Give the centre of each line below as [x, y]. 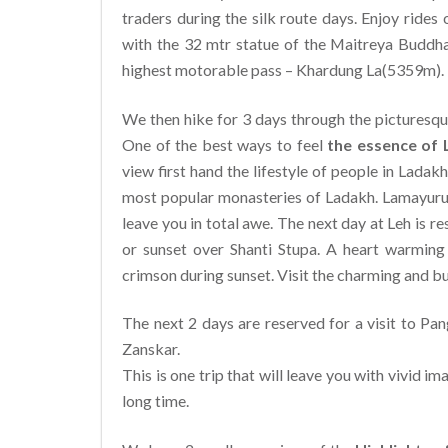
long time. [155, 401]
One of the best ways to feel [225, 144]
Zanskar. [151, 349]
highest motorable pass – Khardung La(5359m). [283, 69]
